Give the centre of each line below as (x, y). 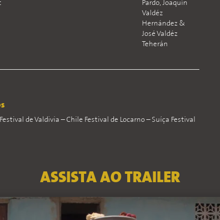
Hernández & (163, 24)
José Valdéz (160, 34)
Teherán (155, 44)
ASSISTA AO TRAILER (110, 178)
